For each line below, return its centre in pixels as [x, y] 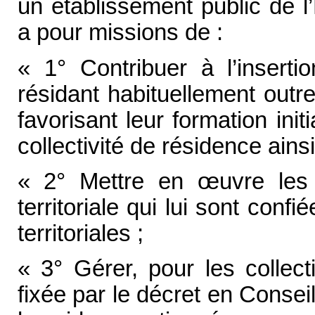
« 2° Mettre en [108, 182]
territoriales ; [80, 234]
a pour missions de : [120, 33]
